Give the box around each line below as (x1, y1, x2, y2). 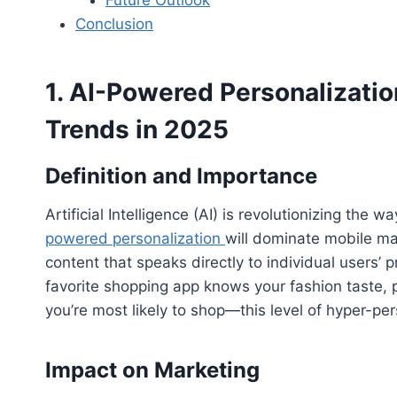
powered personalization (45, 229, 225, 247)
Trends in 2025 (45, 113, 229, 144)
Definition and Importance (45, 162, 317, 189)
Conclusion (75, 14, 153, 33)
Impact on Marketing (45, 356, 260, 383)
